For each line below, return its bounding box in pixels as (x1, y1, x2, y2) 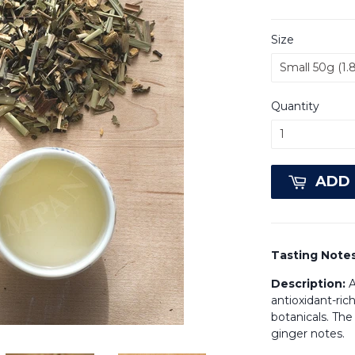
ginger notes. (271, 326, 345, 342)
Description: (271, 277, 349, 292)
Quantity (271, 99, 319, 114)
